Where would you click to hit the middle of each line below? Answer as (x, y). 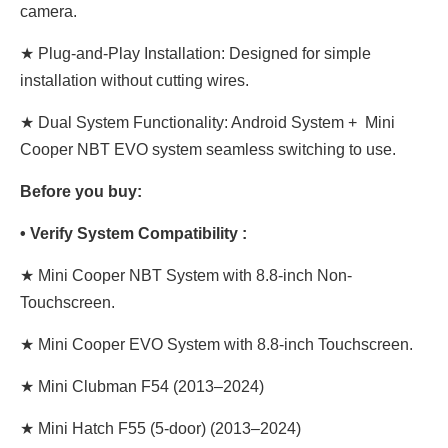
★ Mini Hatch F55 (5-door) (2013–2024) (160, 428)
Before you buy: (81, 191)
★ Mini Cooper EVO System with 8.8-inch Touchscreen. (216, 344)
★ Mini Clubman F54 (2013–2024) (142, 386)
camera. (48, 11)
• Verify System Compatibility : (135, 233)
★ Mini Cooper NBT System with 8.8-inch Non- (186, 275)
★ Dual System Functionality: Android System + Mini (207, 122)
